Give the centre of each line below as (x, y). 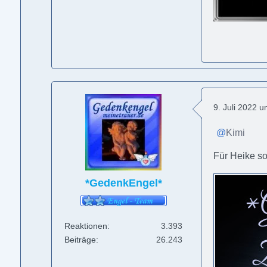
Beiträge (80, 240)
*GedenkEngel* (123, 183)
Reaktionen (86, 226)
